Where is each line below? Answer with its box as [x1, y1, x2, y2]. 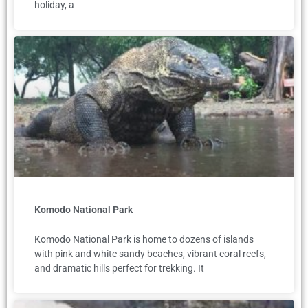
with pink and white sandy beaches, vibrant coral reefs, [34, 248, 266, 260]
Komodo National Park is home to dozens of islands [34, 234, 254, 245]
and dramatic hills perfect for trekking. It [34, 263, 204, 274]
